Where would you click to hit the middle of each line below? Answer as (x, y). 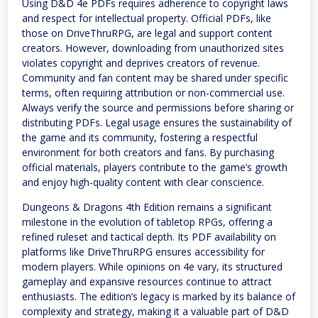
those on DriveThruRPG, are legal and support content (147, 33)
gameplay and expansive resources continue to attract (147, 282)
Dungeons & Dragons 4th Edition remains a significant (147, 207)
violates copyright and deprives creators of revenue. (141, 63)
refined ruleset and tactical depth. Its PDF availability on (149, 237)
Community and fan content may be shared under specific (155, 78)
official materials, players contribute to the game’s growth (155, 168)
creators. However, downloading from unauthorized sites (153, 48)
